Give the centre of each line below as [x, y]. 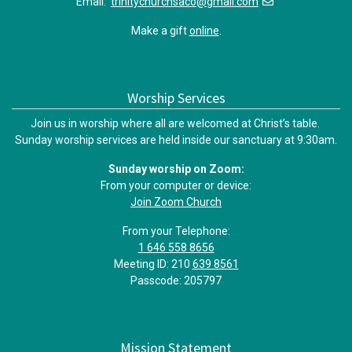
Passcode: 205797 [176, 281]
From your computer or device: [176, 186]
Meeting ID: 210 [153, 264]
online [204, 31]
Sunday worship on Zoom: [176, 169]
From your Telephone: [176, 231]
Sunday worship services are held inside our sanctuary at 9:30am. [176, 140]
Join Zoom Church [176, 202]
